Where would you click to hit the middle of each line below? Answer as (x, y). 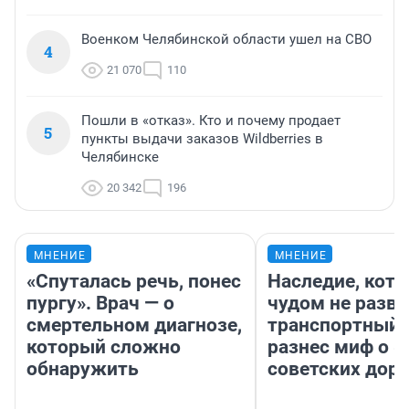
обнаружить (83, 369)
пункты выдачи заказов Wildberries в (202, 139)
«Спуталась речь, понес (134, 282)
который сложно (104, 347)
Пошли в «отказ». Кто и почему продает (211, 121)
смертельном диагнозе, (134, 325)
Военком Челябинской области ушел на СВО (226, 40)
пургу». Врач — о (100, 304)
